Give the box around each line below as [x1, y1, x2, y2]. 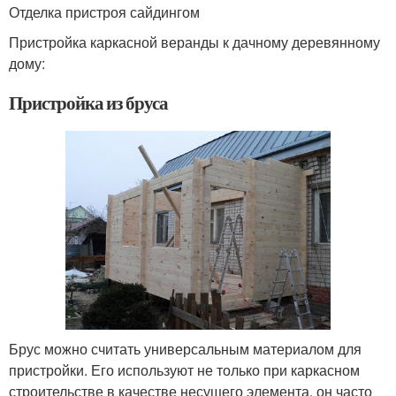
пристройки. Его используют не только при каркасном [9, 360, 360, 380]
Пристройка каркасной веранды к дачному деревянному [9, 32, 380, 52]
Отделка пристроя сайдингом [9, 2, 200, 22]
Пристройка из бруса [9, 89, 169, 116]
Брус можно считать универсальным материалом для [9, 339, 362, 359]
